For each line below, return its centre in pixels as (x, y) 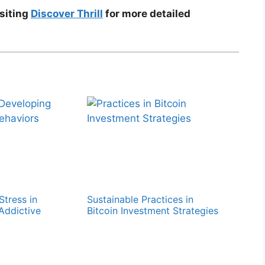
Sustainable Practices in (140, 199)
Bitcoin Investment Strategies (153, 210)
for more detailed (147, 14)
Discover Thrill (67, 14)
